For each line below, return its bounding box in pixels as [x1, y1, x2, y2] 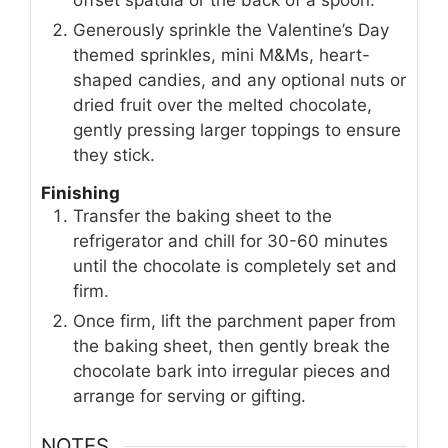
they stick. [73, 145, 155, 166]
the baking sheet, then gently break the [73, 335, 390, 356]
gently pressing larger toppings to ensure [73, 120, 401, 141]
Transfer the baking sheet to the [73, 205, 332, 226]
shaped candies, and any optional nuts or [73, 70, 406, 91]
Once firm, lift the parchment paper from [73, 310, 396, 331]
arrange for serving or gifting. [73, 385, 306, 406]
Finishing [41, 182, 120, 203]
